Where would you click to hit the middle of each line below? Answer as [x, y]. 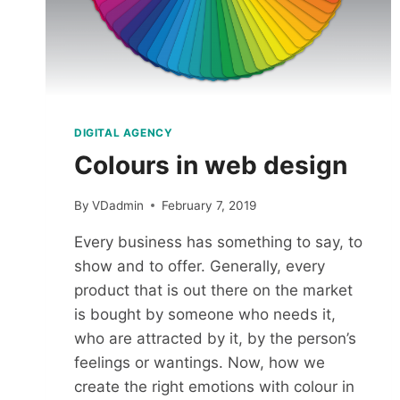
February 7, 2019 [209, 205]
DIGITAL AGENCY [124, 132]
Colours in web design [211, 165]
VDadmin [118, 205]
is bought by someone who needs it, [205, 314]
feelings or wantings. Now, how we [200, 362]
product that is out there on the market [213, 290]
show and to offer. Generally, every [200, 266]
